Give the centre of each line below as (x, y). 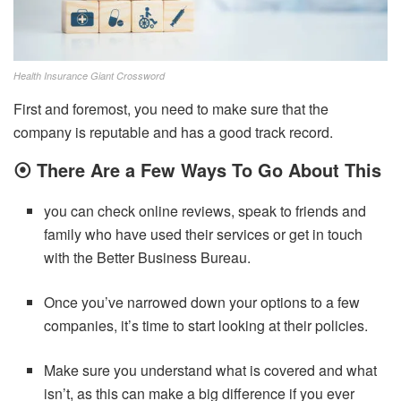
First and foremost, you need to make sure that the (171, 109)
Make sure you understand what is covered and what (211, 371)
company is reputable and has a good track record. (173, 132)
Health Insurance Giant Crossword (89, 76)
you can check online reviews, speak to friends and (205, 211)
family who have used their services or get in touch (204, 235)
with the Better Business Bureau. (148, 258)
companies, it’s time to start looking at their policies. (206, 326)
